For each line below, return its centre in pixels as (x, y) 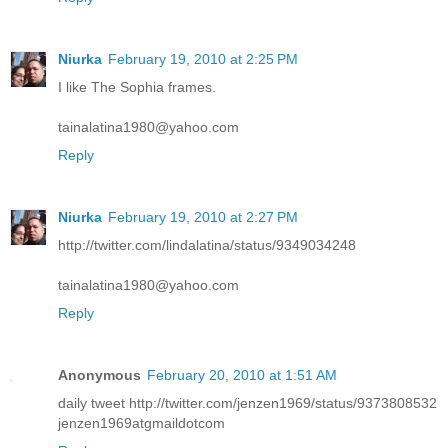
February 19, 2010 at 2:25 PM (203, 58)
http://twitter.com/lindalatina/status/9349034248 (207, 244)
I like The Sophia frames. (137, 86)
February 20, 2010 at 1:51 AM (242, 374)
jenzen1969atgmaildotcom (141, 422)
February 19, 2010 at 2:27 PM (203, 216)
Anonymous (99, 374)
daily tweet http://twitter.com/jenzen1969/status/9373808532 (247, 402)
